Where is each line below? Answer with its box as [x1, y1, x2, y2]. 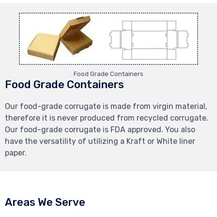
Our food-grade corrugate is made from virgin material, [5, 101, 207, 111]
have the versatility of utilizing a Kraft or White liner [5, 136, 195, 146]
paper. [5, 148, 27, 157]
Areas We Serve [5, 195, 85, 209]
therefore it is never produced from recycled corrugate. [5, 113, 208, 123]
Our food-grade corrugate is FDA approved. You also [5, 124, 195, 134]
